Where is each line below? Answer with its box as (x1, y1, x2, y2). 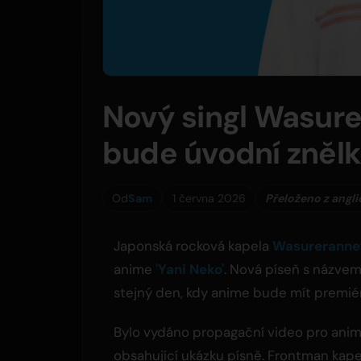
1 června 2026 (172, 190, 246, 205)
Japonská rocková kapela (114, 237, 272, 255)
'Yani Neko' (156, 260, 224, 279)
